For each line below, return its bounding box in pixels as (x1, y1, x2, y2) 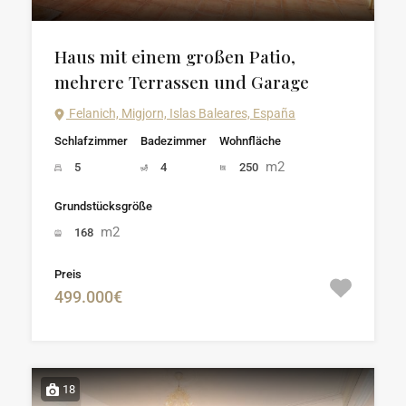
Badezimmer (140, 134, 207, 148)
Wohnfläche (219, 134, 281, 148)
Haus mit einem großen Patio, (54, 44, 295, 68)
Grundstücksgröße (54, 199, 152, 213)
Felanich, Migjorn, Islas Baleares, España (66, 106, 295, 121)
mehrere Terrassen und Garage (54, 70, 309, 93)
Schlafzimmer (54, 134, 128, 148)
